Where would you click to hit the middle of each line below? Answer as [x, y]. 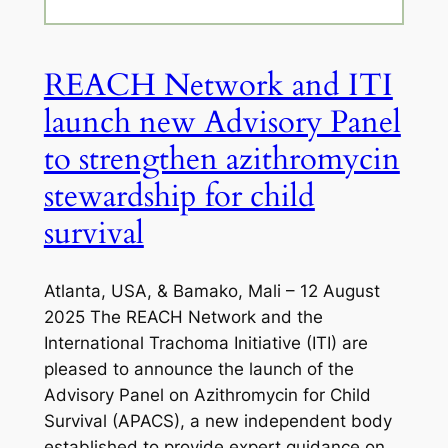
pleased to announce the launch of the [198, 368]
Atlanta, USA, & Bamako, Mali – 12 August [211, 290]
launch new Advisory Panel [222, 122]
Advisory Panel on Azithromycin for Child [207, 394]
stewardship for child [179, 196]
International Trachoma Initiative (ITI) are [205, 342]
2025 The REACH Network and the [183, 316]
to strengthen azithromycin [221, 159]
